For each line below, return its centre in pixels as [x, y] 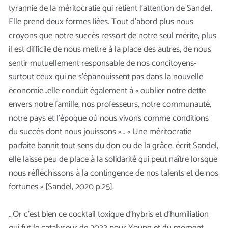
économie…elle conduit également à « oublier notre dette [107, 90]
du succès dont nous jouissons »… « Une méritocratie [100, 132]
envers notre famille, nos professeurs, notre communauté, [110, 104]
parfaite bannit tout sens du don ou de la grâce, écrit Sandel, [113, 145]
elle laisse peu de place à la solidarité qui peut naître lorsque [113, 159]
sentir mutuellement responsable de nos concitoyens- [103, 63]
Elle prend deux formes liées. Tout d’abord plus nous [101, 22]
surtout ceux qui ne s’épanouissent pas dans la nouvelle [106, 77]
